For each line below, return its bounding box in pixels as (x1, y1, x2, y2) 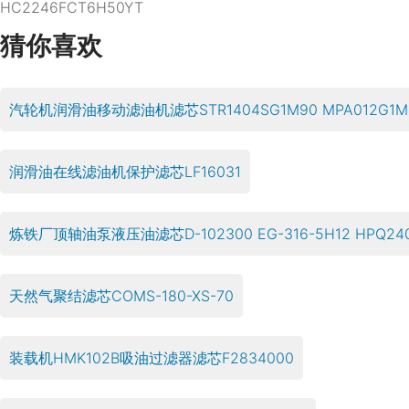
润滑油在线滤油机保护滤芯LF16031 (9, 162, 241, 181)
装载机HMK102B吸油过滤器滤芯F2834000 (9, 348, 294, 367)
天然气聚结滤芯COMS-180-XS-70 (9, 286, 234, 305)
